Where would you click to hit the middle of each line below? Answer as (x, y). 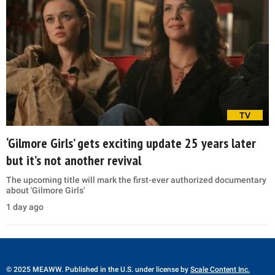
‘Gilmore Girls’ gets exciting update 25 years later (131, 143)
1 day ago (25, 207)
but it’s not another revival (74, 161)
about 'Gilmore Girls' (45, 191)
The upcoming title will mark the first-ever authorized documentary (136, 180)
